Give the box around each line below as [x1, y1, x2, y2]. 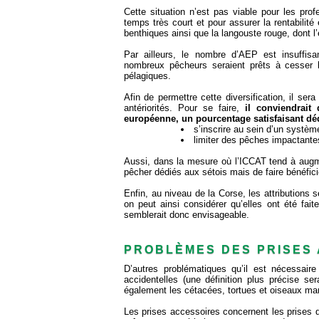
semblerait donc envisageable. [124, 209, 249, 221]
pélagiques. [124, 70, 171, 82]
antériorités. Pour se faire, [124, 103, 245, 114]
